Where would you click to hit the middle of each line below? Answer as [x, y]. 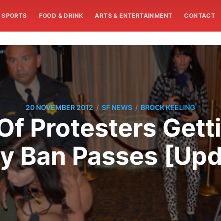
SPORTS [14, 16]
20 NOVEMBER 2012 [59, 108]
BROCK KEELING [168, 108]
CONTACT [200, 16]
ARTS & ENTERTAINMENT [134, 16]
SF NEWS [117, 108]
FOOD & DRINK [61, 16]
